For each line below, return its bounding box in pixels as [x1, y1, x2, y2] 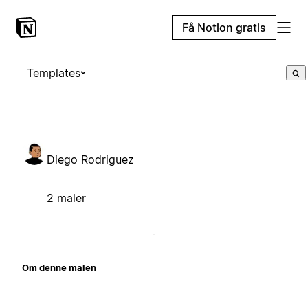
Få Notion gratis [182, 21, 266, 34]
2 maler [47, 190, 86, 205]
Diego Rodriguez [47, 152, 134, 166]
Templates [27, 66, 80, 80]
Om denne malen [22, 261, 96, 273]
